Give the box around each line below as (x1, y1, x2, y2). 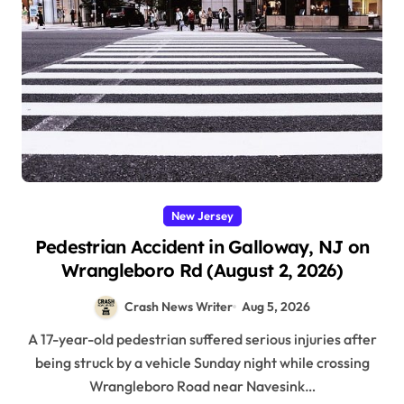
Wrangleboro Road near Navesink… (88, 377, 316, 396)
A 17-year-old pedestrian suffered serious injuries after (27, 330, 38, 349)
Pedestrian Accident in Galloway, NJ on (34, 234, 370, 258)
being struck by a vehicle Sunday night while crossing (34, 353, 370, 372)
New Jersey (170, 207, 234, 223)
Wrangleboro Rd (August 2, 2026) (61, 258, 343, 281)
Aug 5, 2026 (242, 298, 311, 315)
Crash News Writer (124, 298, 233, 315)
